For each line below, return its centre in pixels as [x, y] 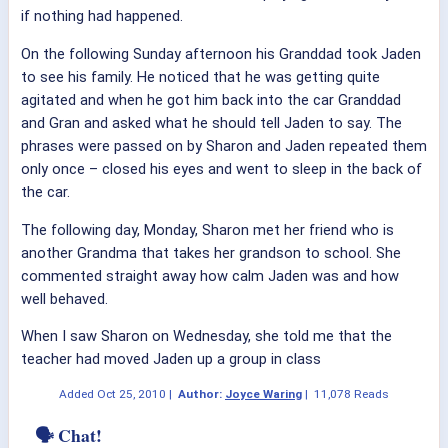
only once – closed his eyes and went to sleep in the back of [221, 168]
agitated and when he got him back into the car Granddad [211, 99]
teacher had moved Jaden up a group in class [171, 359]
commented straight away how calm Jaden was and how [210, 275]
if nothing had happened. [102, 16]
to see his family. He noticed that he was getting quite [200, 76]
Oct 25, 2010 [131, 393]
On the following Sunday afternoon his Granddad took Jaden [221, 53]
